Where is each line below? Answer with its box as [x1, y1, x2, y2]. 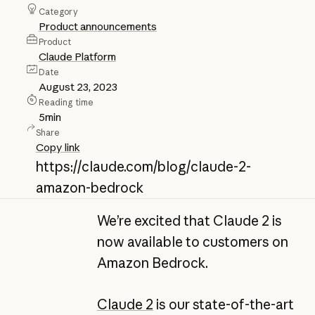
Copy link [35, 141, 80, 155]
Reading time [38, 97, 94, 108]
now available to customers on [96, 233, 288, 251]
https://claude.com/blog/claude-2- [35, 158, 251, 176]
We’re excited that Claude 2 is [96, 212, 282, 230]
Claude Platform [38, 50, 116, 64]
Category [38, 6, 78, 18]
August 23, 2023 [38, 80, 117, 94]
